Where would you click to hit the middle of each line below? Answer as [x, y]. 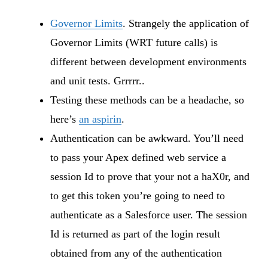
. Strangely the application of [186, 23]
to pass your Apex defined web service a [138, 157]
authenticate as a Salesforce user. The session [149, 214]
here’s [65, 119]
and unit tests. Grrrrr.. [98, 80]
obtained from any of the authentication [136, 253]
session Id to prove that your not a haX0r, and [150, 176]
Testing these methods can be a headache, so [147, 100]
